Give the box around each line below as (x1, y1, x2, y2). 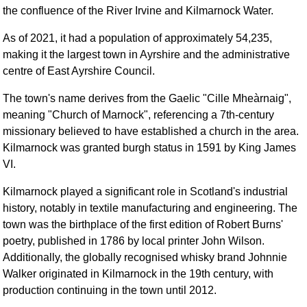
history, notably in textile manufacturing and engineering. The (3, 201, 298, 214)
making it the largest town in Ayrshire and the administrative (3, 48, 291, 60)
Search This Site (203, 42, 288, 53)
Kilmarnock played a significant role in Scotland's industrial (3, 185, 288, 197)
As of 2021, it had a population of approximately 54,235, (3, 32, 273, 44)
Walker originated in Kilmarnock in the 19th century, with (3, 267, 274, 280)
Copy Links (215, 61, 275, 73)
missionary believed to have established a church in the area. (3, 125, 299, 137)
